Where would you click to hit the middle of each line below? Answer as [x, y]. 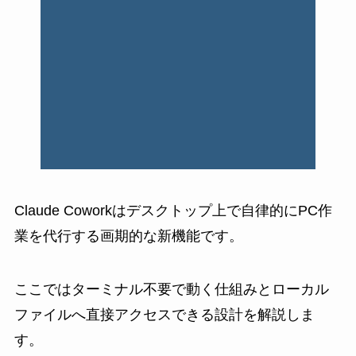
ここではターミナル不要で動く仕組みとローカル [171, 290]
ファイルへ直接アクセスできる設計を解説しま [164, 315]
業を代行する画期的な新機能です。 [128, 236]
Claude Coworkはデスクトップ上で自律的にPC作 [173, 210]
